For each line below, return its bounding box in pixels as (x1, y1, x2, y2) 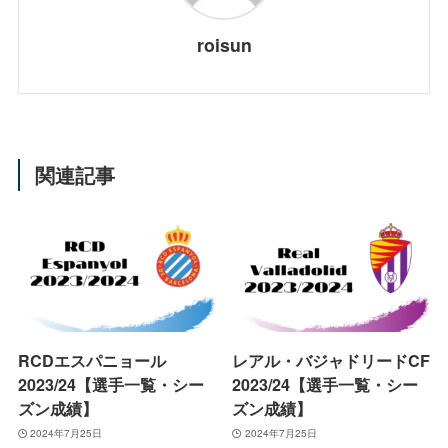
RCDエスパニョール (17, 348, 166, 372)
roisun (196, 31, 252, 57)
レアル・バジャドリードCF (232, 348, 431, 372)
